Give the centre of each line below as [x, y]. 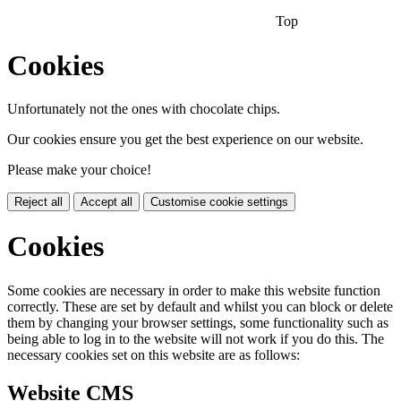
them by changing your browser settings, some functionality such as [198, 322]
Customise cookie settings [219, 202]
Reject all [38, 202]
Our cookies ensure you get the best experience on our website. [185, 139]
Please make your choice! [79, 170]
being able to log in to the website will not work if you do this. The [196, 338]
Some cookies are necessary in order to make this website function [194, 290]
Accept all [107, 202]
